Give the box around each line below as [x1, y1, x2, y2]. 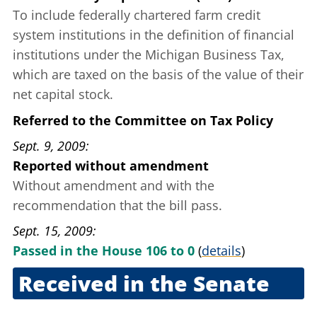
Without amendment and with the [13, 177, 214, 195]
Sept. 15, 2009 [13, 222, 93, 240]
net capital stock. [13, 86, 113, 103]
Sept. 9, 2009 [13, 137, 86, 155]
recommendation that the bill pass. [13, 197, 222, 214]
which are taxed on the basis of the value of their [13, 66, 304, 83]
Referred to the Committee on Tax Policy [13, 112, 273, 129]
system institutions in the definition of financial [13, 26, 294, 44]
